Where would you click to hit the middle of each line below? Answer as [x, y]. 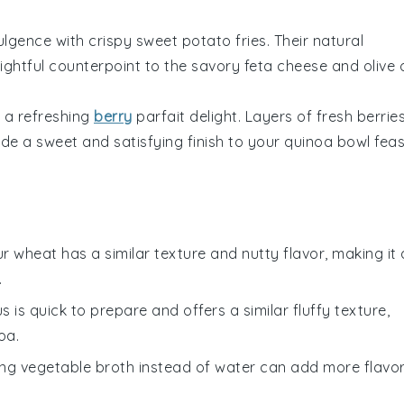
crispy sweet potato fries [178, 40]
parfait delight [185, 116]
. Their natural [315, 40]
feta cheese [285, 65]
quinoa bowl [327, 141]
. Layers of [277, 116]
